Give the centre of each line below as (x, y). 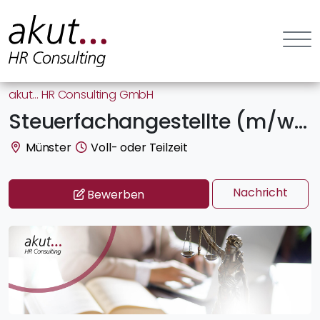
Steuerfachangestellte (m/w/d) (300, 121)
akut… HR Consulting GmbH (81, 95)
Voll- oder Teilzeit (138, 147)
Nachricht (260, 192)
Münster (47, 147)
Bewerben (115, 195)
